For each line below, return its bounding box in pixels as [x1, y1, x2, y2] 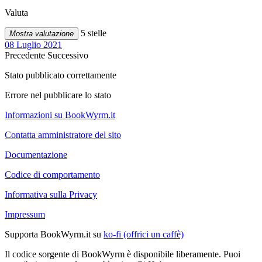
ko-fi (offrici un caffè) [104, 229, 184, 239]
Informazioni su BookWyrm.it [5, 109, 115, 120]
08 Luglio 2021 [5, 39, 62, 50]
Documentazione [5, 149, 67, 160]
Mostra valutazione [9, 29, 74, 38]
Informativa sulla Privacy [5, 189, 97, 199]
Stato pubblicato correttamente [5, 70, 116, 80]
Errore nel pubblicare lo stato [5, 89, 111, 100]
